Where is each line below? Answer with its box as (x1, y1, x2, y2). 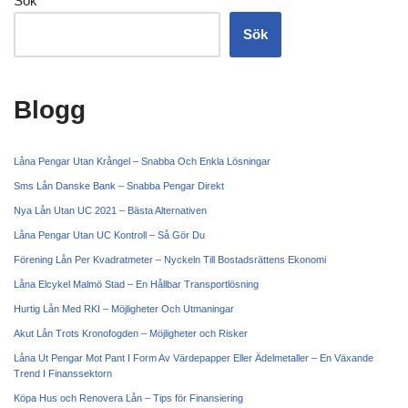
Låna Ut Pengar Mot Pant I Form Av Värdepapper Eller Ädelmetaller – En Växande (14, 352, 373, 363)
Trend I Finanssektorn (14, 368, 112, 379)
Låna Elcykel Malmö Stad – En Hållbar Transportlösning (14, 279, 259, 290)
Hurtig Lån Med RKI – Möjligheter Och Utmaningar (14, 303, 234, 314)
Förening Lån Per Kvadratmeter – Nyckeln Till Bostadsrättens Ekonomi (14, 254, 326, 265)
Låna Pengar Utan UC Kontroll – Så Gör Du (14, 229, 205, 240)
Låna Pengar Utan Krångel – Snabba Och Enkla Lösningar (14, 156, 270, 167)
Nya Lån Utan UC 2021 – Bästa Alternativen (14, 205, 207, 216)
